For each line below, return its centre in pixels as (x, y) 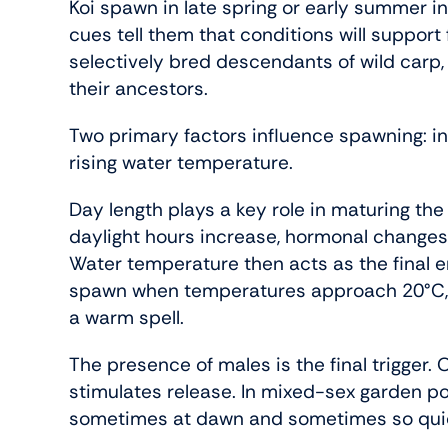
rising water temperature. (181, 163)
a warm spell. (127, 318)
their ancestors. (139, 89)
